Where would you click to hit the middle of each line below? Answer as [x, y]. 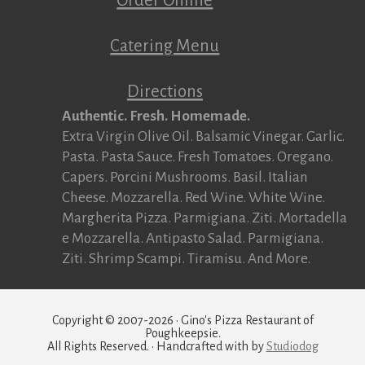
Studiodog [292, 347]
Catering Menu [165, 45]
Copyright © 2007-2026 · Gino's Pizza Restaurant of [182, 321]
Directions [165, 91]
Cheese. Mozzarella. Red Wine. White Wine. [193, 197]
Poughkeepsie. [182, 334]
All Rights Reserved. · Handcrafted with [149, 347]
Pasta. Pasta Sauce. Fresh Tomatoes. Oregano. [197, 156]
